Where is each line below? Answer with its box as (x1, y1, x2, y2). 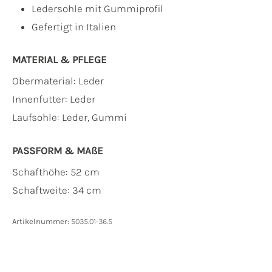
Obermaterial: (12, 74, 78, 87)
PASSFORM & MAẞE (12, 144, 103, 157)
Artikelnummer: (12, 216, 71, 226)
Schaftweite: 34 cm (12, 183, 101, 196)
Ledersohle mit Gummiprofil (32, 2, 163, 15)
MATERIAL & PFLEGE (12, 53, 107, 66)
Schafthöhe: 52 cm (12, 165, 100, 178)
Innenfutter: (12, 92, 70, 105)
